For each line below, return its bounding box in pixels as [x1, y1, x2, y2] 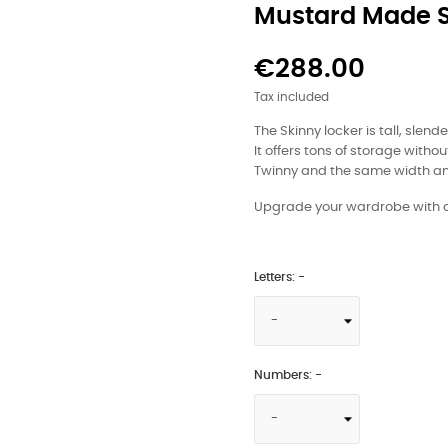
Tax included [254, 92, 329, 103]
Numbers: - [254, 369, 322, 381]
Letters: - [254, 271, 305, 283]
